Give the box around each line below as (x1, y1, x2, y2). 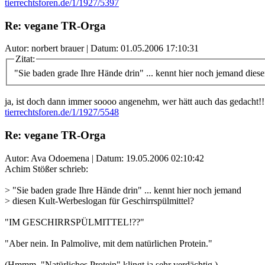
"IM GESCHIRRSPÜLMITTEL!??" (5, 216, 144, 227)
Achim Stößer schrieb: (5, 163, 88, 174)
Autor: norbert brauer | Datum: (5, 43, 121, 54)
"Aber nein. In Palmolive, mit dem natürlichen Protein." (5, 238, 212, 248)
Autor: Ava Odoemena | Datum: (5, 153, 126, 163)
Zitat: (15, 54, 35, 64)
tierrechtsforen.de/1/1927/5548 (5, 107, 119, 118)
